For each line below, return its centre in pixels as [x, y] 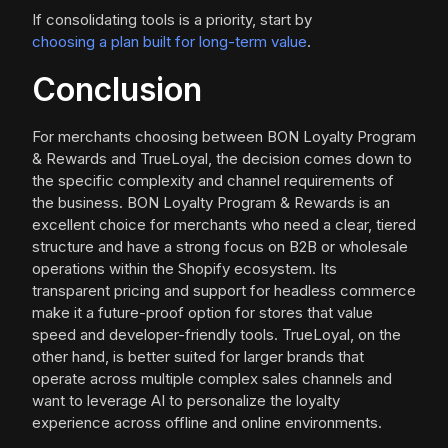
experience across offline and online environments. [207, 423]
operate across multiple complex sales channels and [212, 379]
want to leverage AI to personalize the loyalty [186, 401]
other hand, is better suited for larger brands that [198, 357]
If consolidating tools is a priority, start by [172, 20]
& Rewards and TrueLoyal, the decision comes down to [222, 159]
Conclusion [117, 90]
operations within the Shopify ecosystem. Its [184, 269]
